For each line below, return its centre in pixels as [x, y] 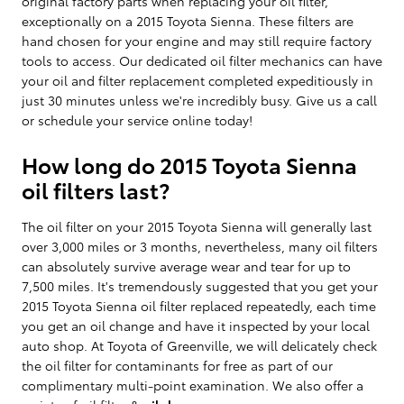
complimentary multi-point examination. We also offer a [193, 385]
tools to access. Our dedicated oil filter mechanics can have [202, 60]
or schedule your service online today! [137, 119]
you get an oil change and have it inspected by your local [196, 325]
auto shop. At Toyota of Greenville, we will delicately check [199, 345]
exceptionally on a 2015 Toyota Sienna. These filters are [188, 20]
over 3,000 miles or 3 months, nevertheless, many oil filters [200, 246]
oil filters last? [96, 189]
